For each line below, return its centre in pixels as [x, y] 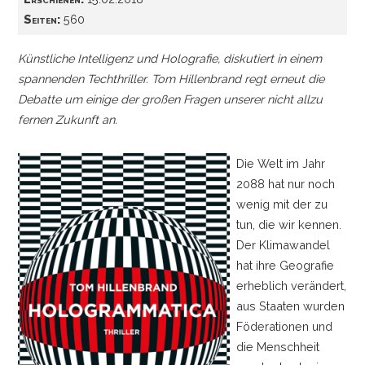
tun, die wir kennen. [289, 224]
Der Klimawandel [284, 244]
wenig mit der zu [282, 204]
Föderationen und [285, 326]
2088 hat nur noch [286, 183]
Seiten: [42, 19]
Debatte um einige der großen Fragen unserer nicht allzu [170, 99]
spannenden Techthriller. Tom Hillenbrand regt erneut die [171, 78]
